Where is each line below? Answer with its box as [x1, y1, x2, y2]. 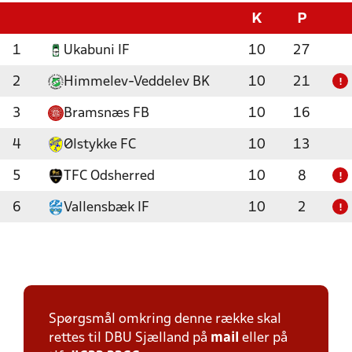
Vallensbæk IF [64, 201, 149, 214]
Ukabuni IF [64, 44, 130, 57]
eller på [239, 332, 288, 345]
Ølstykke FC [64, 138, 136, 152]
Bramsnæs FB [64, 107, 149, 120]
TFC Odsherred [64, 170, 155, 183]
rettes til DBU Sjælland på [49, 332, 211, 345]
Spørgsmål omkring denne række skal [49, 313, 281, 326]
